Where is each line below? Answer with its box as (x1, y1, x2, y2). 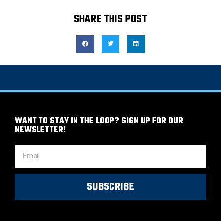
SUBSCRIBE (87, 179, 134, 196)
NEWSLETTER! (15, 124, 66, 137)
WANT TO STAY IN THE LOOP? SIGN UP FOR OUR (15, 115, 183, 128)
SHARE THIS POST (74, 11, 147, 28)
